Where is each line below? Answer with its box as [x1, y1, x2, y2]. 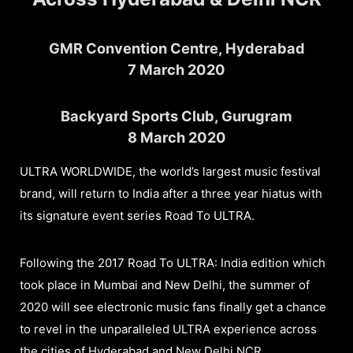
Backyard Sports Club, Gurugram [61, 106, 292, 124]
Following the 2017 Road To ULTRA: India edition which [20, 255, 325, 270]
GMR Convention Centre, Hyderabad [48, 39, 305, 57]
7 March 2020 [128, 60, 225, 78]
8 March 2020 [127, 128, 226, 146]
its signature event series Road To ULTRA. [20, 207, 255, 223]
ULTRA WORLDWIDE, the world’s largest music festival [20, 163, 321, 179]
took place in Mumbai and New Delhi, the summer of [20, 277, 310, 292]
